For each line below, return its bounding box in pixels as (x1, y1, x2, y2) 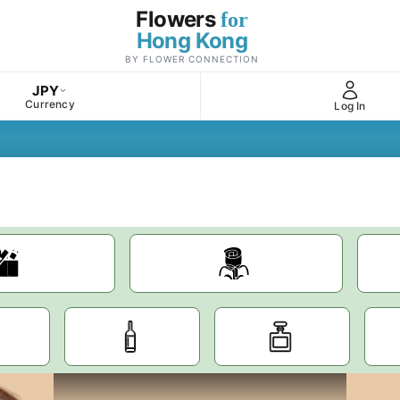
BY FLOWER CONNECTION (125, 54, 259, 64)
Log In (334, 99, 366, 112)
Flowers (136, 6, 221, 32)
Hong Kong (136, 28, 248, 54)
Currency (25, 96, 75, 111)
